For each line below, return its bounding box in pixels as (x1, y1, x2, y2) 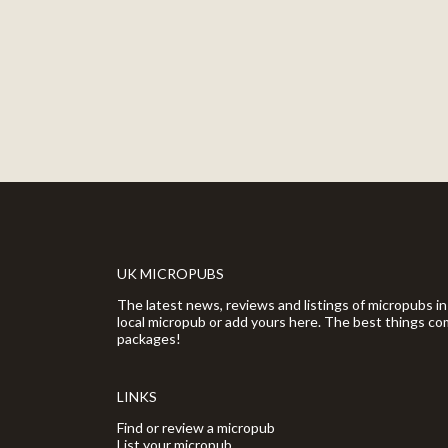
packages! (117, 330, 181, 347)
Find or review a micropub (117, 419, 275, 436)
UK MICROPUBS (117, 265, 224, 282)
